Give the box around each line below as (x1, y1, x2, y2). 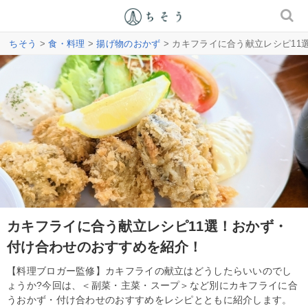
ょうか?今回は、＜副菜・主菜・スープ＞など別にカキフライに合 (7, 279, 298, 291)
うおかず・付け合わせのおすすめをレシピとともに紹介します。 (7, 294, 292, 305)
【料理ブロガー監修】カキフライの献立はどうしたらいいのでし (7, 265, 292, 276)
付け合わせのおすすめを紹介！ (7, 239, 203, 254)
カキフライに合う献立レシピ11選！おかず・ (7, 218, 288, 234)
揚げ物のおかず (96, 38, 161, 49)
